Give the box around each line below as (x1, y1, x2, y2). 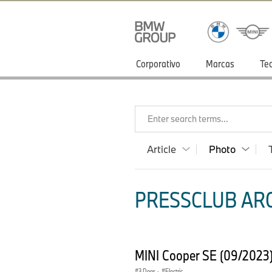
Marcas (206, 57, 234, 70)
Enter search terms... (148, 113, 228, 124)
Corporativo (136, 57, 180, 70)
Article (147, 143, 176, 155)
